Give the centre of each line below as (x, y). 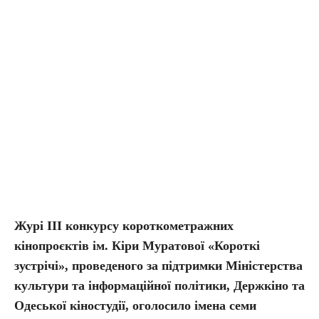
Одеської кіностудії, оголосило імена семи (135, 305)
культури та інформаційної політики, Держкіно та (159, 286)
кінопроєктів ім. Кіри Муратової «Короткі (137, 246)
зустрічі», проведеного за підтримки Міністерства (158, 266)
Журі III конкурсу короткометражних (124, 226)
